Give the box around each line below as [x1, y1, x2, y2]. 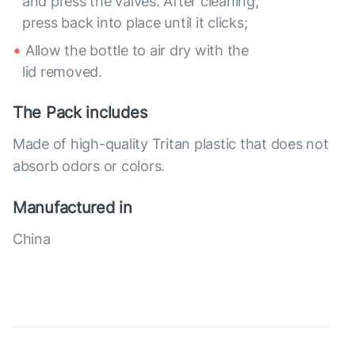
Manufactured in [13, 198, 132, 218]
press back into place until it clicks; [22, 14, 248, 32]
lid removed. [22, 63, 102, 81]
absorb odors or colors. [13, 158, 166, 175]
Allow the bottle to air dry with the [25, 42, 249, 59]
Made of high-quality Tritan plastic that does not [13, 136, 329, 153]
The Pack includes [13, 103, 147, 123]
